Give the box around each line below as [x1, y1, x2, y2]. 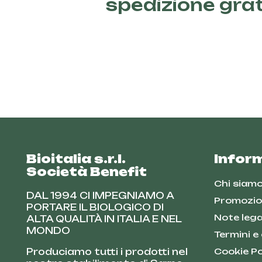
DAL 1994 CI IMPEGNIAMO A [26, 189, 174, 201]
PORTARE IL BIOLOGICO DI [26, 201, 164, 213]
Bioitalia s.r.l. [26, 151, 126, 166]
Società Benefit [26, 164, 147, 179]
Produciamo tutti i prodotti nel [26, 246, 188, 257]
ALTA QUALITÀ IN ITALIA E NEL [26, 213, 181, 225]
